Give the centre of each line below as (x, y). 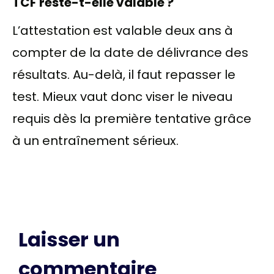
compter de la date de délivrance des (130, 52)
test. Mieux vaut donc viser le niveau (122, 96)
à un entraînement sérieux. (95, 140)
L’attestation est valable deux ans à (123, 30)
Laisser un (69, 239)
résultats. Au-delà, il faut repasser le (124, 74)
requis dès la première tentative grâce (132, 118)
